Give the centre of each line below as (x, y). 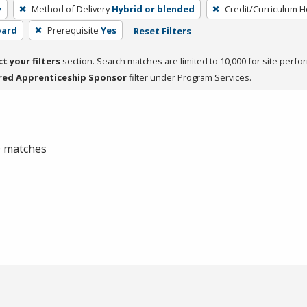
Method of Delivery (70, 9)
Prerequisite (73, 30)
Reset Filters (162, 30)
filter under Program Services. (189, 77)
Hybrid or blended (153, 9)
